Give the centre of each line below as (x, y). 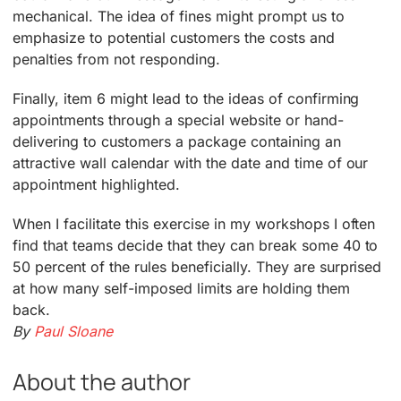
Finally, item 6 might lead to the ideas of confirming (186, 99)
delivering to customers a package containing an (177, 142)
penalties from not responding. (116, 60)
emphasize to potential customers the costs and (174, 38)
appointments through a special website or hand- (178, 120)
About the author (102, 381)
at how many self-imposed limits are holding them (181, 289)
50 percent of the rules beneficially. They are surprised (197, 267)
